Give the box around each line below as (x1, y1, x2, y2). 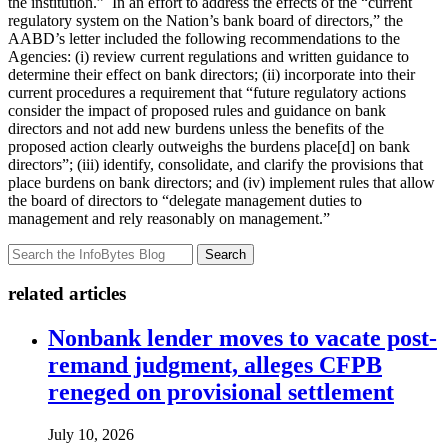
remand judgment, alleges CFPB (48, 352, 382, 379)
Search (205, 246, 246, 262)
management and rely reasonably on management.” (8, 209, 330, 227)
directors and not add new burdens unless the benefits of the (8, 119, 384, 137)
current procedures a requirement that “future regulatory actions (8, 83, 406, 101)
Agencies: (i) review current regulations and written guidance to (8, 47, 409, 65)
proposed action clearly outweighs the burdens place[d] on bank (8, 137, 410, 155)
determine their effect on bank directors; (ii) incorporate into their (8, 65, 415, 83)
